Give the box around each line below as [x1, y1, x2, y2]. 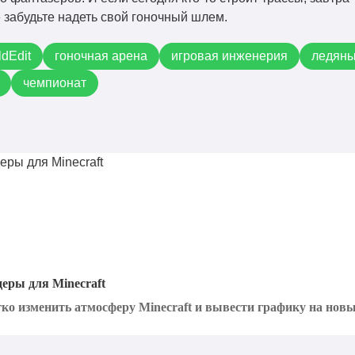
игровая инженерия [171, 49, 288, 63]
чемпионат [23, 76, 86, 90]
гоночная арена [55, 49, 147, 63]
